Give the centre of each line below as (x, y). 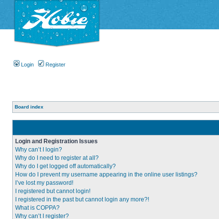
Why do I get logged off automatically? (66, 166)
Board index (29, 107)
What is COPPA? (37, 208)
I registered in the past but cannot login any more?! (82, 200)
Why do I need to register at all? (57, 158)
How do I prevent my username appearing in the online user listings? (106, 175)
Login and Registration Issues (56, 142)
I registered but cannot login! (53, 191)
